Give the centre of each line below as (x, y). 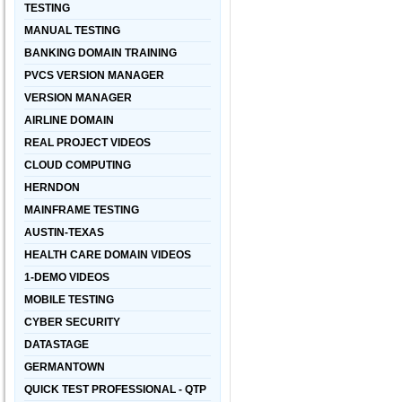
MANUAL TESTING (72, 31)
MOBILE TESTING (69, 300)
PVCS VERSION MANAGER (94, 75)
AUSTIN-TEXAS (64, 232)
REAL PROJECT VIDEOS (87, 143)
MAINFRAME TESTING (82, 210)
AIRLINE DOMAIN (69, 120)
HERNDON (52, 188)
